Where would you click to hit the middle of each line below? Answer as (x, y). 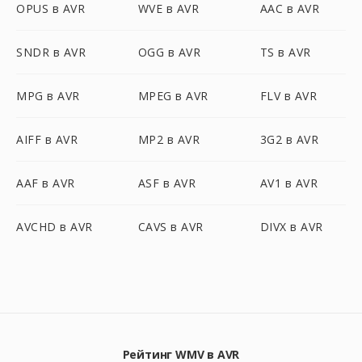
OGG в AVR (169, 52)
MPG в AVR (48, 96)
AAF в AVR (46, 183)
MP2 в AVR (169, 139)
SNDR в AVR (51, 52)
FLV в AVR (288, 96)
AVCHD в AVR (55, 227)
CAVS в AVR (170, 227)
